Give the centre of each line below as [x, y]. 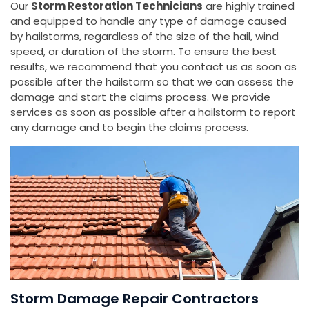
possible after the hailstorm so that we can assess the [152, 82]
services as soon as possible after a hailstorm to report [153, 112]
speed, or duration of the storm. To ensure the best [143, 52]
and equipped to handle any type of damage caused [148, 21]
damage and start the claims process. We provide [140, 97]
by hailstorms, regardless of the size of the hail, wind [144, 37]
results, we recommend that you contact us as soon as [153, 67]
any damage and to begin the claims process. [129, 128]
